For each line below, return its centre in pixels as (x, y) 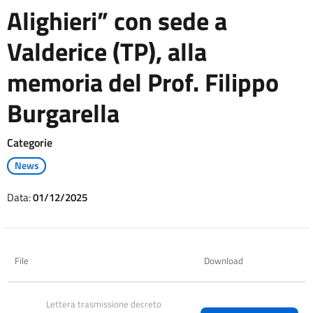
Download (224, 260)
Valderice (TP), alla (107, 51)
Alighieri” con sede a (117, 21)
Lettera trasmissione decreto (105, 304)
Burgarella (63, 113)
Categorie (30, 142)
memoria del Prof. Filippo (143, 82)
